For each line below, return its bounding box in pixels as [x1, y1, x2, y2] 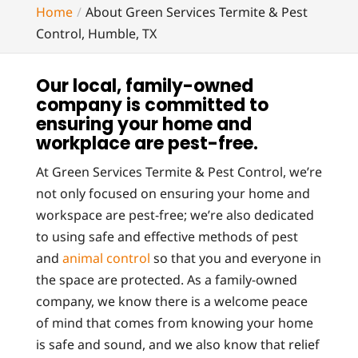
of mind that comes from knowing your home [35, 314, 313, 332]
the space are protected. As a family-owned [35, 271, 297, 288]
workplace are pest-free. [35, 131, 258, 156]
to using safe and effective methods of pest [35, 228, 298, 245]
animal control [62, 249, 150, 267]
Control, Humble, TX [35, 25, 157, 42]
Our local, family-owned [35, 74, 253, 98]
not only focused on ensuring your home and [35, 185, 310, 202]
